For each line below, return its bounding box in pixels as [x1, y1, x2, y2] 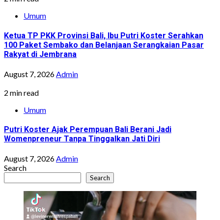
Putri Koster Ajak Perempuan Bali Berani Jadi [4, 125, 171, 135]
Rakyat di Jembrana [4, 49, 77, 59]
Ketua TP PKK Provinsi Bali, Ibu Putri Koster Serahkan [4, 30, 203, 40]
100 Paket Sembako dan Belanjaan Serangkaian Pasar [4, 40, 204, 50]
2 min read [4, 87, 39, 97]
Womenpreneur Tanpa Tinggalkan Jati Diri [4, 134, 160, 144]
